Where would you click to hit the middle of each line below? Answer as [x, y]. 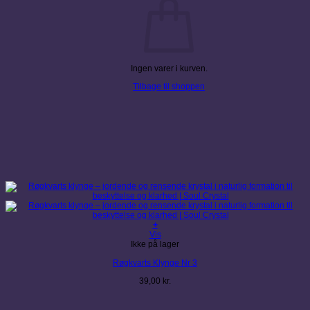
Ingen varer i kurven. [169, 68]
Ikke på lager [155, 245]
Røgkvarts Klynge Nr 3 [155, 263]
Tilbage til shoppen [169, 87]
